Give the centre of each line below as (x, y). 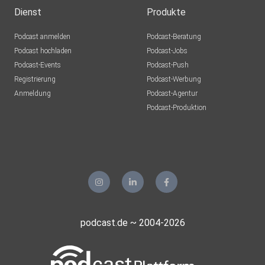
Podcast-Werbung (174, 80)
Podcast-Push (168, 65)
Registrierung (35, 80)
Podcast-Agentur (172, 94)
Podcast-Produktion (177, 108)
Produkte (166, 12)
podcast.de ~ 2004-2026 (132, 223)
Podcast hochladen (43, 51)
